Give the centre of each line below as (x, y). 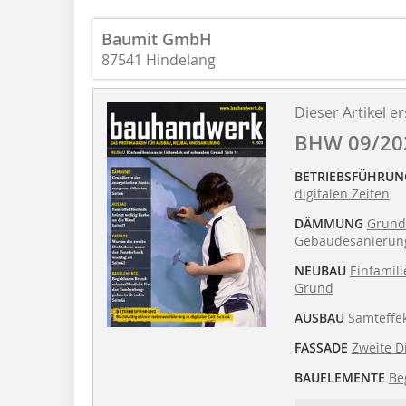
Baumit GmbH (157, 39)
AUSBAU (319, 317)
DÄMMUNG (329, 223)
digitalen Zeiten (342, 193)
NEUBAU (320, 270)
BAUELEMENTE (339, 377)
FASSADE (321, 347)
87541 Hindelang (159, 59)
